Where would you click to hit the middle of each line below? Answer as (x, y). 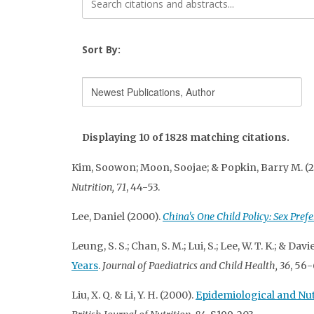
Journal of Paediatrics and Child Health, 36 (196, 265)
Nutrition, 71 (99, 187)
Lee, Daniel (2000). (117, 216)
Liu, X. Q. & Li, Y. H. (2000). (134, 295)
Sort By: (101, 49)
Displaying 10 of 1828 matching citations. (186, 137)
